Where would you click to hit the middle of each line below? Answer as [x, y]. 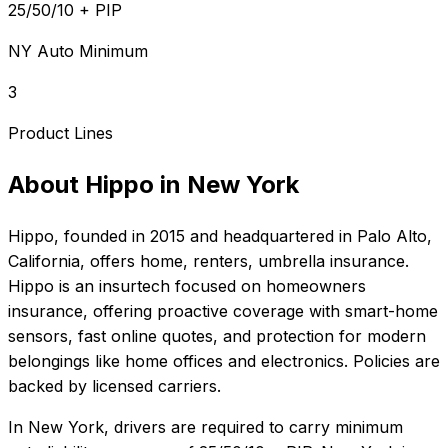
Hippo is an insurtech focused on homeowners [187, 286]
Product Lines [60, 133]
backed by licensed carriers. [114, 386]
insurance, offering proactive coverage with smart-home [223, 311]
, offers [110, 261]
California [44, 261]
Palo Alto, [394, 236]
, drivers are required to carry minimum [253, 427]
